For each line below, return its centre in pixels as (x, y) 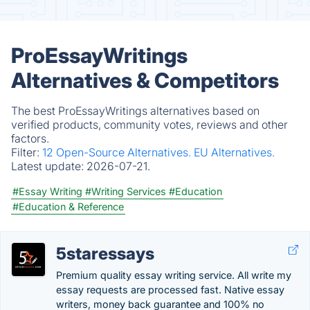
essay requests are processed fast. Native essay (170, 290)
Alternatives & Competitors (145, 80)
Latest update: (49, 166)
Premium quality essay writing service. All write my (174, 275)
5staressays (105, 254)
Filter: (27, 152)
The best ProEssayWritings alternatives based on (135, 111)
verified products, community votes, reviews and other (149, 125)
